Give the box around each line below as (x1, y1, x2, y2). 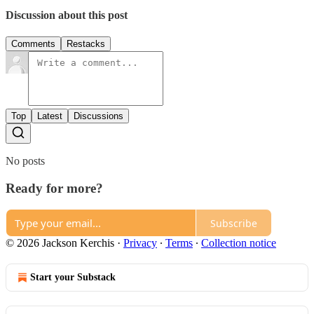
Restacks (67, 38, 105, 49)
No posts (6, 154, 45, 167)
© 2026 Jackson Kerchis (6, 237, 114, 250)
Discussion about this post (6, 8, 128, 21)
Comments (11, 38, 55, 49)
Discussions (74, 110, 123, 121)
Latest (37, 110, 62, 121)
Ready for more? (6, 180, 103, 196)
